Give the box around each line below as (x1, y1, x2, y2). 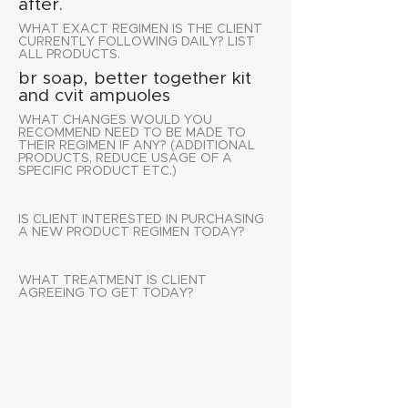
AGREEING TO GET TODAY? (18, 287, 194, 300)
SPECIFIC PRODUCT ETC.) (18, 165, 177, 178)
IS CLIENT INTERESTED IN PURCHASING (18, 213, 264, 226)
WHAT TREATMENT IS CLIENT (18, 274, 207, 287)
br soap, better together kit (18, 70, 251, 87)
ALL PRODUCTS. (18, 48, 120, 61)
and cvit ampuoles (18, 87, 170, 105)
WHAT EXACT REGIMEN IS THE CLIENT (18, 23, 262, 36)
